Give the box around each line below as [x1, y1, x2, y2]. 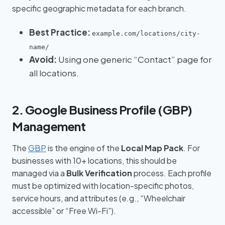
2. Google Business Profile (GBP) [12, 102, 192, 118]
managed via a [12, 168, 66, 179]
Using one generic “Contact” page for [57, 53, 211, 65]
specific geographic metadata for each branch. [12, 3, 186, 14]
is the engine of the [46, 143, 121, 154]
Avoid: [29, 53, 57, 65]
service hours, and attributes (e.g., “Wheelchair [12, 193, 185, 204]
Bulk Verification [66, 168, 132, 179]
